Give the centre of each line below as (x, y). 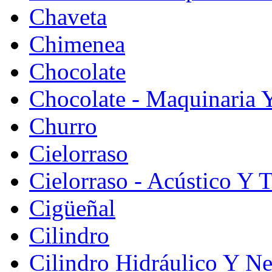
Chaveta (68, 16)
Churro (63, 126)
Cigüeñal (72, 208)
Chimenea (77, 44)
